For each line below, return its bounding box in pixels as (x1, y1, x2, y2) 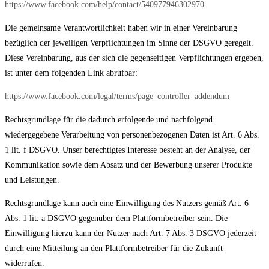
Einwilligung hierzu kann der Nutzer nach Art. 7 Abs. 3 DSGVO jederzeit (5, 229, 256, 238)
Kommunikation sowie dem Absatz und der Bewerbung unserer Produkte (5, 160, 252, 170)
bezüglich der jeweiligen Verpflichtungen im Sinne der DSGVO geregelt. (5, 38, 253, 48)
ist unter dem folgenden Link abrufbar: (5, 68, 138, 78)
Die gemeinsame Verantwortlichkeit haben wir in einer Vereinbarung (5, 23, 237, 33)
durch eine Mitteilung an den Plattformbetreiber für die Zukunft (5, 244, 223, 253)
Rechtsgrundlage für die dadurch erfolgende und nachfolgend (5, 115, 213, 125)
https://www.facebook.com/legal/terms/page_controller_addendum (5, 92, 229, 101)
